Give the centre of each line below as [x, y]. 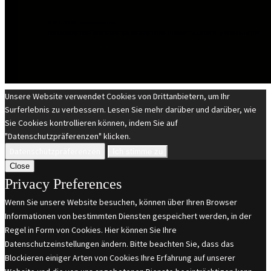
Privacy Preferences [63, 184]
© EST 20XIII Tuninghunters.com [82, 23]
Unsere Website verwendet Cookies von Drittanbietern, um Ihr [117, 96]
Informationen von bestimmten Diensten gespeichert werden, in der [128, 216]
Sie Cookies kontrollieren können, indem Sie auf [91, 123]
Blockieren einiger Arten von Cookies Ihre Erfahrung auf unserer [120, 258]
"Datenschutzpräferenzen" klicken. [68, 136]
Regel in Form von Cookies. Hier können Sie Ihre [91, 230]
